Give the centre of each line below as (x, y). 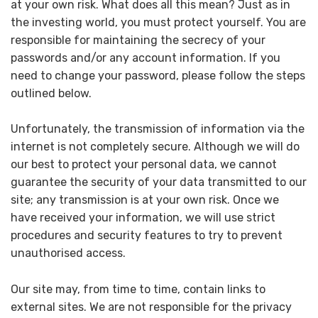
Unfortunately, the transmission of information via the (158, 129)
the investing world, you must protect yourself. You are (158, 22)
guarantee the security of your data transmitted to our (159, 182)
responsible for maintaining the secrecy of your (138, 40)
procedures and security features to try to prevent (147, 236)
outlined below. (51, 93)
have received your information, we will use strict (143, 218)
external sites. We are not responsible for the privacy (151, 307)
